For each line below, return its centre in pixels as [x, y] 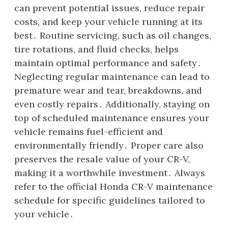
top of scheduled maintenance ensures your [112, 118]
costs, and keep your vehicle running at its [108, 21]
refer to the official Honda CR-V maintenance [113, 186]
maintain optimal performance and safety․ [108, 63]
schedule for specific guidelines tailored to [110, 200]
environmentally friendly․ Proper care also [109, 145]
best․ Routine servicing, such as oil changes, [113, 35]
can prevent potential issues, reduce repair [109, 8]
